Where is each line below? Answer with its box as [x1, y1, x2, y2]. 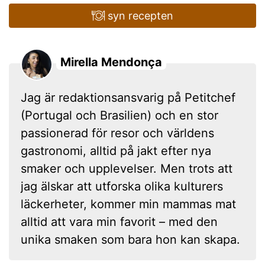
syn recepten [105, 9, 174, 22]
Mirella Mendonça [60, 54, 162, 69]
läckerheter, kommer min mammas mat [21, 196, 236, 211]
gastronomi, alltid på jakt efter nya [21, 143, 211, 158]
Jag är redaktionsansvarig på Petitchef [21, 90, 235, 105]
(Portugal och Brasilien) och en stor [21, 108, 218, 122]
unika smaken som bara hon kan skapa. [21, 232, 240, 247]
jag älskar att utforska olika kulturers [21, 179, 223, 193]
